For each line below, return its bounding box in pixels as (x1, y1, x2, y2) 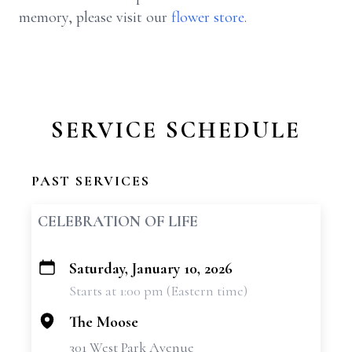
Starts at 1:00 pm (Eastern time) (69, 282, 247, 299)
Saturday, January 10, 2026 (69, 259, 233, 278)
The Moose (69, 313, 138, 332)
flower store (171, 8, 244, 27)
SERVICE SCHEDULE (51, 115, 301, 145)
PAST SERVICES (31, 172, 150, 189)
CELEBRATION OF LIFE (38, 212, 198, 231)
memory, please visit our (19, 8, 171, 27)
